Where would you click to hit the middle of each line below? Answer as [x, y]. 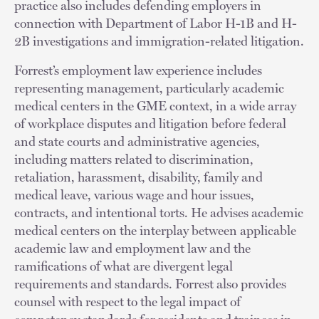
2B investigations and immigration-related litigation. [159, 41]
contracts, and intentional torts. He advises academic [159, 212]
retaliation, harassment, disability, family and [138, 177]
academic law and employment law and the [132, 248]
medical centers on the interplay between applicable [155, 230]
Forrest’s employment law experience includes [138, 70]
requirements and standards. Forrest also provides [150, 283]
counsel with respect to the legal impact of [127, 301]
